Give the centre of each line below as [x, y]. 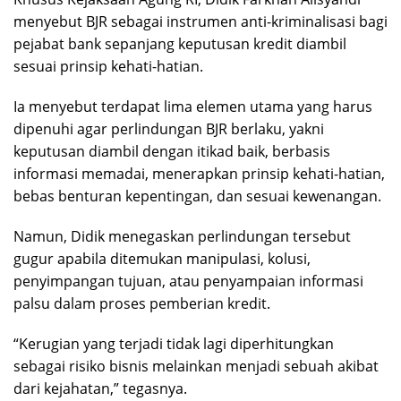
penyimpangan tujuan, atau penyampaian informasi [188, 282]
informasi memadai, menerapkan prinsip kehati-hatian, [199, 174]
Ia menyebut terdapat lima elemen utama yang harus [193, 107]
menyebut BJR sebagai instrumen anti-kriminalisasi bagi [200, 22]
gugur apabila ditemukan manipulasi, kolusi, [162, 259]
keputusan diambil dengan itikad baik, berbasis [172, 152]
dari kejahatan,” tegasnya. [100, 389]
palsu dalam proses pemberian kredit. [142, 304]
